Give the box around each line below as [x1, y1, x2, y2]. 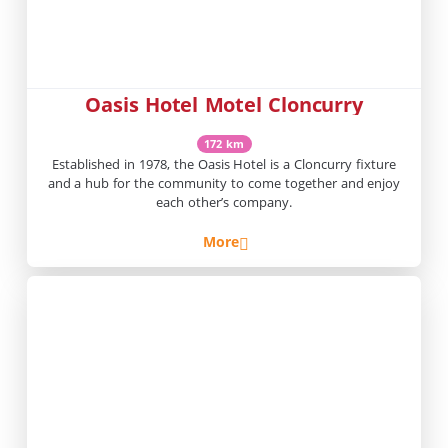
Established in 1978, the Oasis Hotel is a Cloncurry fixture [51, 154, 397, 173]
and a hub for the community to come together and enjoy [47, 173, 401, 192]
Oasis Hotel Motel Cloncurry [85, 90, 363, 118]
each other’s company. [156, 192, 292, 211]
